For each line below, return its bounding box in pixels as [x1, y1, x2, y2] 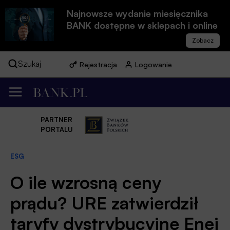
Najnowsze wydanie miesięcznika [67, 8, 208, 19]
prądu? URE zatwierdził [10, 191, 199, 214]
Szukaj [18, 59, 41, 69]
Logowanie [135, 60, 172, 69]
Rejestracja [80, 60, 117, 69]
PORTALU [40, 125, 73, 134]
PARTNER [41, 116, 72, 124]
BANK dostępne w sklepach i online [67, 20, 218, 31]
